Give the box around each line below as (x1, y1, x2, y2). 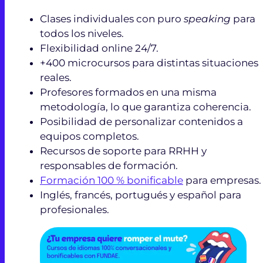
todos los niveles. (40, 27, 124, 39)
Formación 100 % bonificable (40, 174, 183, 186)
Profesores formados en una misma (40, 86, 217, 98)
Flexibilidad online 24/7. (40, 42, 159, 54)
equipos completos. (40, 130, 139, 142)
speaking (184, 12, 231, 25)
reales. (40, 71, 72, 83)
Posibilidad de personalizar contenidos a (40, 115, 243, 127)
